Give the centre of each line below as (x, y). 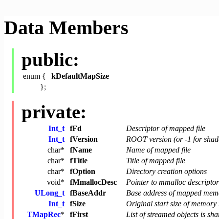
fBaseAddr (88, 193)
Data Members (66, 28)
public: (50, 60)
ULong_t (50, 193)
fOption (83, 172)
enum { (34, 76)
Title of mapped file (156, 161)
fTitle (79, 161)
